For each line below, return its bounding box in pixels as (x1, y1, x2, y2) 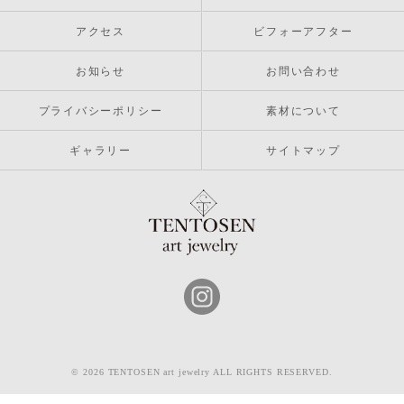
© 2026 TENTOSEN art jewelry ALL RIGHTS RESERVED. (71, 366, 333, 377)
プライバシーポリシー (38, 104, 163, 118)
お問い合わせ (266, 64, 341, 78)
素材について (266, 104, 341, 118)
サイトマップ (266, 143, 341, 158)
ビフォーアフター (253, 24, 353, 39)
